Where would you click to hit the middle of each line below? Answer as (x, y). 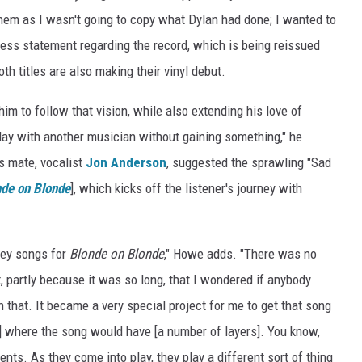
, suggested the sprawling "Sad (249, 162)
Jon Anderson (126, 162)
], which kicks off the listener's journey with (186, 188)
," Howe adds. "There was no (240, 253)
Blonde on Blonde (117, 253)
